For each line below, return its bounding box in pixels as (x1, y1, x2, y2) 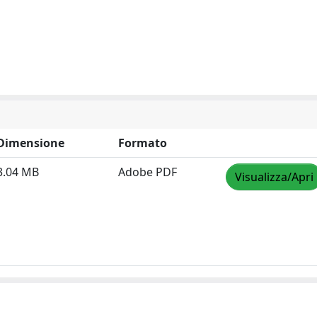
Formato (118, 135, 167, 151)
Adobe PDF (118, 164, 177, 180)
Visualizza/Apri (235, 169, 313, 185)
